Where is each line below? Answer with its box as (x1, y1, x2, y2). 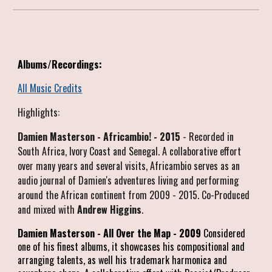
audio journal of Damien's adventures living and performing (18, 172, 239, 188)
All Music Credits (18, 80, 83, 95)
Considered (201, 225, 246, 240)
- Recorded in (180, 129, 234, 144)
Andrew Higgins (77, 202, 142, 217)
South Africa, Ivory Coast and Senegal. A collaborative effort (18, 143, 242, 158)
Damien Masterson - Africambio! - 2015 (18, 129, 181, 144)
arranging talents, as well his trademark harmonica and (18, 252, 228, 267)
